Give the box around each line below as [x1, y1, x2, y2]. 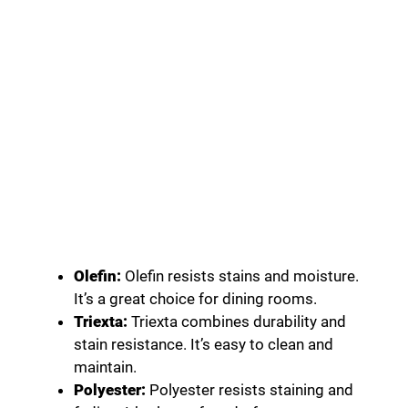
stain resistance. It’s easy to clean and [74, 335, 333, 354]
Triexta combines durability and [127, 312, 346, 331]
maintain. [74, 358, 137, 377]
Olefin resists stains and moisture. [121, 267, 359, 286]
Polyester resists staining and [146, 381, 353, 400]
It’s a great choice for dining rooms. [74, 290, 317, 309]
